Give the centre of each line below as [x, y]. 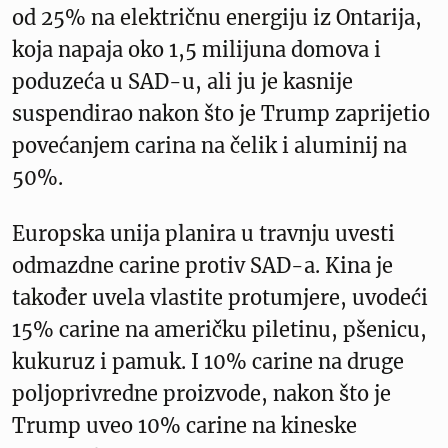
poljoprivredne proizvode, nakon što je [201, 393]
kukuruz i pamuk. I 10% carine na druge [208, 361]
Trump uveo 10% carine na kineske [184, 425]
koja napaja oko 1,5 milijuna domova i [196, 49]
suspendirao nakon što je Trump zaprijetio [221, 113]
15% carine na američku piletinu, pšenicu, [219, 329]
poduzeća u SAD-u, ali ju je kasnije [182, 81]
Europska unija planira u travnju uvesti [203, 233]
